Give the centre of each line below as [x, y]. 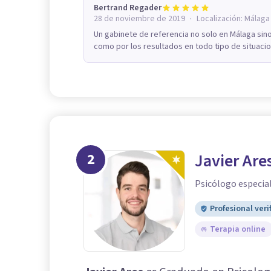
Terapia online [238, 230]
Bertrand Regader [128, 8]
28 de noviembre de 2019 [139, 19]
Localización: [220, 19]
